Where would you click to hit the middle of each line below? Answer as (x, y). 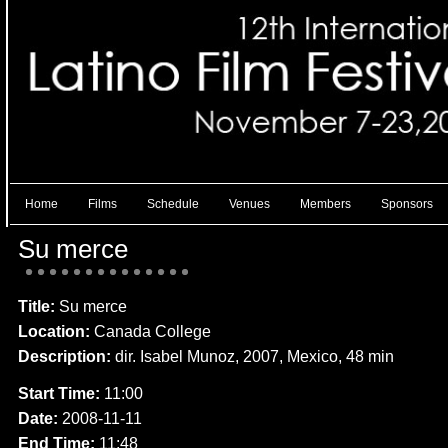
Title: (38, 306)
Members (325, 204)
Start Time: (61, 393)
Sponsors (407, 204)
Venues (249, 204)
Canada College (152, 331)
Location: (56, 331)
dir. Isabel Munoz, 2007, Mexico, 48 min (254, 356)
